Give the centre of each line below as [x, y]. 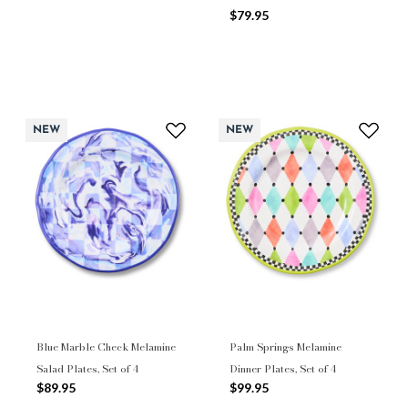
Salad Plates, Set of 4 [87, 369]
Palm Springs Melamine [286, 347]
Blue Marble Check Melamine [106, 347]
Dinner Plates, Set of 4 [283, 369]
